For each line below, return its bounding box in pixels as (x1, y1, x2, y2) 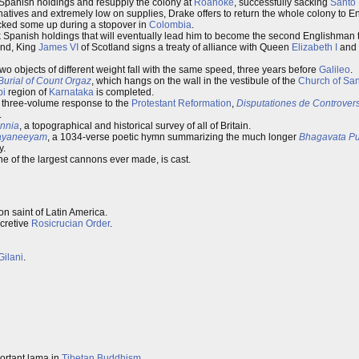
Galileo (319, 64, 350, 75)
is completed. (94, 87, 154, 98)
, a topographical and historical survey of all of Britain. (19, 120, 251, 131)
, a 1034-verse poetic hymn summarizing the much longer (47, 131, 299, 143)
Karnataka (49, 87, 94, 98)
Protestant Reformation (131, 98, 232, 109)
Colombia (149, 19, 192, 30)
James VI (38, 42, 79, 53)
